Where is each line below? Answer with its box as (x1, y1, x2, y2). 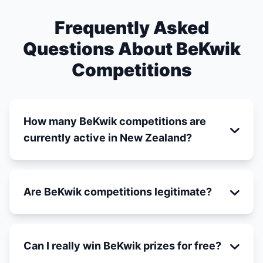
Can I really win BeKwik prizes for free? (23, 240, 221, 252)
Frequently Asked (54, 17, 209, 38)
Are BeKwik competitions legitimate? (23, 186, 212, 198)
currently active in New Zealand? (23, 131, 192, 144)
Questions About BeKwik (22, 38, 241, 59)
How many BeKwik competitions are (23, 115, 206, 127)
